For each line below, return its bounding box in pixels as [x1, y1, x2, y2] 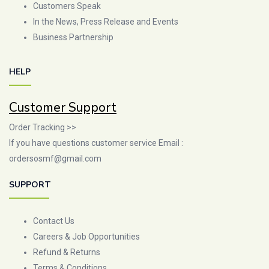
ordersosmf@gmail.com [9, 153, 101, 163]
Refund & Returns [33, 247, 100, 257]
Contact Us [33, 216, 74, 226]
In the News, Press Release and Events [33, 16, 178, 26]
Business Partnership [33, 32, 113, 42]
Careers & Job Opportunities [33, 231, 140, 241]
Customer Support [9, 98, 116, 116]
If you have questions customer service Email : [9, 138, 183, 148]
